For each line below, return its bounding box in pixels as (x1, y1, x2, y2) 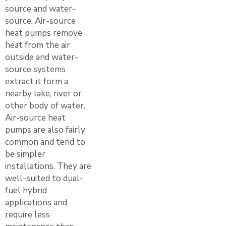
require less (5, 208, 50, 220)
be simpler (5, 148, 45, 160)
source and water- (5, 3, 76, 15)
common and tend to (5, 136, 85, 148)
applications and (5, 196, 67, 208)
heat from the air (5, 39, 70, 51)
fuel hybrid (5, 184, 47, 196)
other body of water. (5, 99, 85, 111)
